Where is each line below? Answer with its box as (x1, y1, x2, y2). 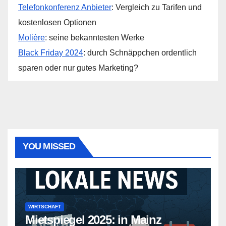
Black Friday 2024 (18, 48, 83, 57)
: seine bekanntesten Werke (45, 33, 144, 42)
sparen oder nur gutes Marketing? (18, 64, 138, 72)
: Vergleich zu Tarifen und (111, 3, 202, 12)
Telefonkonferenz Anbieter (18, 3, 111, 12)
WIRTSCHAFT (28, 204, 61, 209)
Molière (18, 33, 45, 42)
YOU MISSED (23, 141, 75, 151)
